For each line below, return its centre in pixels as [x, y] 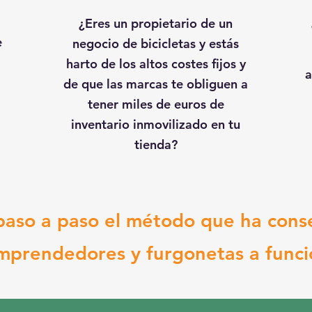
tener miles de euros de [156, 104]
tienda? [156, 145]
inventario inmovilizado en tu [156, 124]
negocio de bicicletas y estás [156, 44]
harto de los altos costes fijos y [156, 64]
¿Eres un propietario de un [156, 23]
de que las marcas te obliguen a [156, 84]
